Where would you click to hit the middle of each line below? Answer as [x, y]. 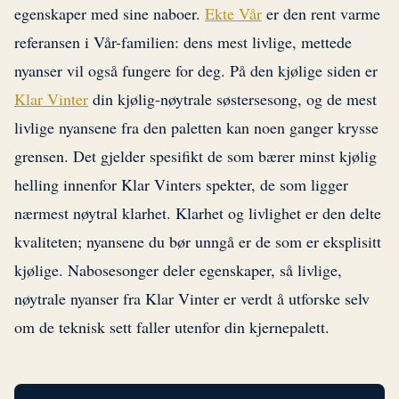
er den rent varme [321, 14]
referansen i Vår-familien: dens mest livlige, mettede [183, 42]
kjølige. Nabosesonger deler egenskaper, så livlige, [178, 270]
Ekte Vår [233, 14]
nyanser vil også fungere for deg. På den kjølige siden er [196, 71]
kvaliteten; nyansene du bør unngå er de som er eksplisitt [198, 242]
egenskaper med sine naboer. [110, 14]
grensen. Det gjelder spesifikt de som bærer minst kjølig [195, 156]
